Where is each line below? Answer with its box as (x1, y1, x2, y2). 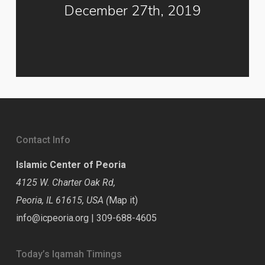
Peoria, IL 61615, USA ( (15, 195, 109, 206)
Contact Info (15, 134, 70, 146)
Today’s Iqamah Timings (15, 248, 122, 260)
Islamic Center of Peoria (15, 159, 126, 170)
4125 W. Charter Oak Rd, (15, 177, 115, 188)
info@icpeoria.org (15, 212, 89, 224)
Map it (108, 195, 135, 206)
